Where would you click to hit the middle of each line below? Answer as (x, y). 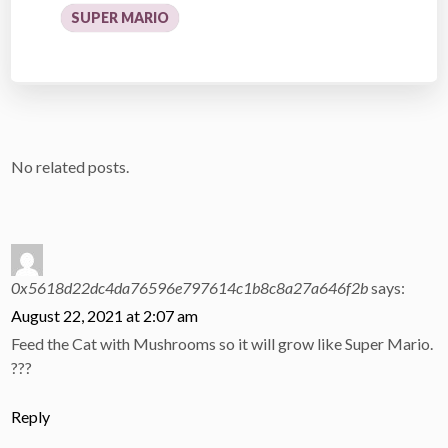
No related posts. (70, 167)
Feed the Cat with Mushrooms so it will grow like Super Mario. (222, 344)
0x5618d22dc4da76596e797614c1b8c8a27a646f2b (190, 288)
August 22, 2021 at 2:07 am (105, 316)
